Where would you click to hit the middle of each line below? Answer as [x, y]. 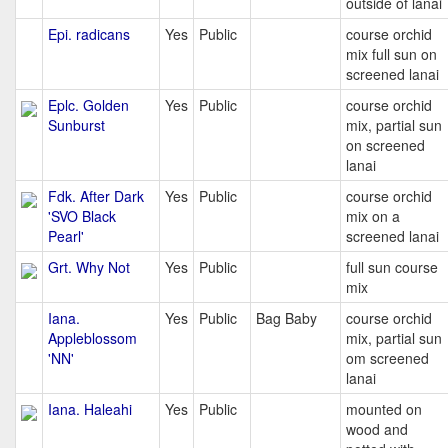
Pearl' [66, 236]
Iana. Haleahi [90, 409]
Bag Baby [286, 318]
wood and [377, 429]
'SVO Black [82, 216]
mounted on [384, 409]
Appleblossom [92, 338]
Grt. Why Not [89, 267]
